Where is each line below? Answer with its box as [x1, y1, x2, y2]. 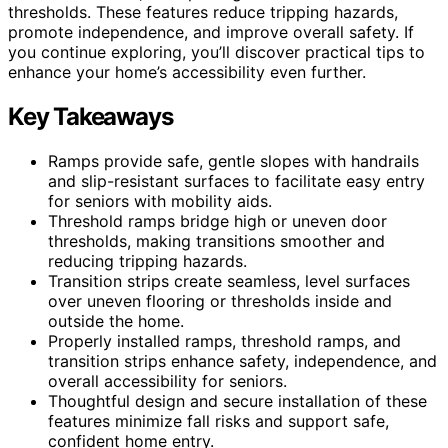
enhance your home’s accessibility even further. [8, 61, 366, 82]
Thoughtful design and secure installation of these [48, 390, 427, 411]
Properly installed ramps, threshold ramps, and [48, 330, 401, 351]
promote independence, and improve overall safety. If [8, 21, 414, 42]
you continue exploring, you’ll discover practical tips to [8, 41, 425, 62]
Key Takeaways [8, 101, 173, 131]
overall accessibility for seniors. [48, 370, 287, 391]
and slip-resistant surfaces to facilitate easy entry [48, 170, 425, 191]
